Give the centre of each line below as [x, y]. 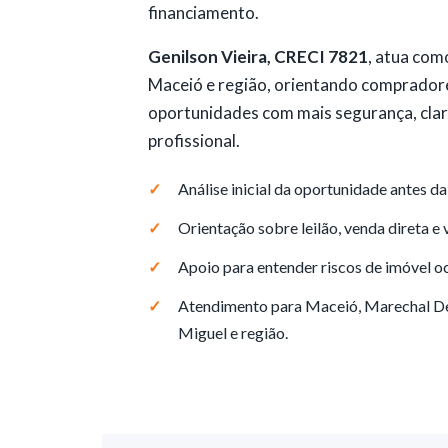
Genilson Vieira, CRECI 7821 [257, 56]
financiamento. [203, 12]
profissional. [193, 140]
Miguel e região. [232, 332]
